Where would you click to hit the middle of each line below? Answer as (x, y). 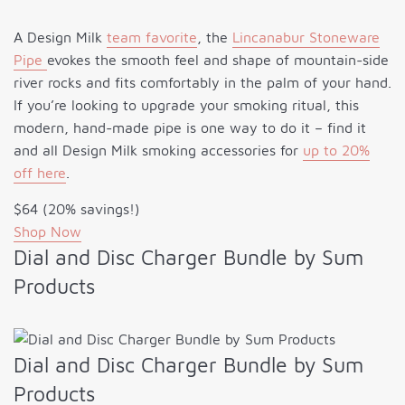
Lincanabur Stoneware (306, 38)
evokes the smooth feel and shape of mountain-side (218, 60)
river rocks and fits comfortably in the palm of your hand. (202, 83)
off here (40, 173)
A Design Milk (60, 38)
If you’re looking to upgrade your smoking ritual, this (186, 105)
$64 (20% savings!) (77, 209)
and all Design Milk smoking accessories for (158, 151)
